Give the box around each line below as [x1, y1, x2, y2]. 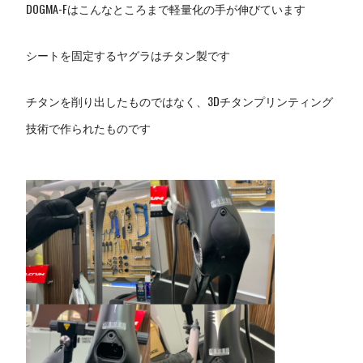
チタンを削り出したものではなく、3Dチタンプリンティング [26, 92, 334, 110]
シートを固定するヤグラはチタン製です [26, 46, 231, 64]
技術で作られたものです [26, 119, 152, 137]
